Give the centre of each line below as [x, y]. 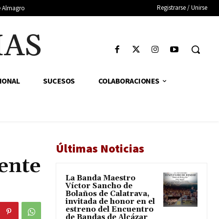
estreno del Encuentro [109, 210]
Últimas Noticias [100, 149]
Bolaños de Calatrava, [108, 194]
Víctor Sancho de [99, 186]
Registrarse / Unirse [182, 8]
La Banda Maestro [100, 178]
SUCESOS [59, 81]
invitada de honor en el [110, 202]
